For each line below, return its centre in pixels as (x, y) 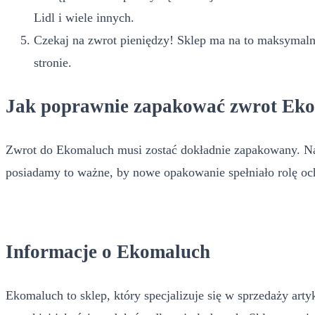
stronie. (53, 62)
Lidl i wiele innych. (84, 17)
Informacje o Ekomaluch (108, 251)
